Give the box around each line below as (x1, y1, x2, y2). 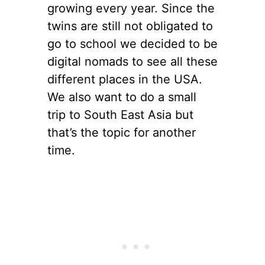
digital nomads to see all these (47, 54, 218, 69)
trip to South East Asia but (47, 107, 193, 122)
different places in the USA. (47, 72, 202, 86)
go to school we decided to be (47, 36, 218, 51)
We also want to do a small (47, 89, 196, 104)
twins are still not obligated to (47, 18, 213, 33)
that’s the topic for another (47, 125, 196, 140)
